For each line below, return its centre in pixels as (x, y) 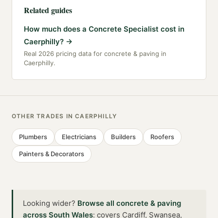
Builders (123, 136)
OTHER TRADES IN (44, 116)
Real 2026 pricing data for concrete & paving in (95, 53)
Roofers (162, 136)
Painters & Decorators (52, 154)
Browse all (97, 203)
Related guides (48, 10)
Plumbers (33, 136)
